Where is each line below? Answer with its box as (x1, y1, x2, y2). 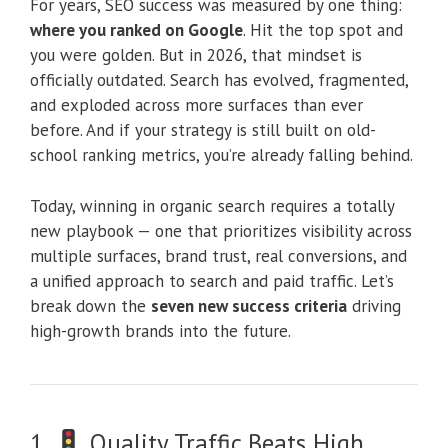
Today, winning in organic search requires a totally (30, 194, 394, 217)
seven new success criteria (151, 294, 347, 317)
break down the (30, 294, 151, 317)
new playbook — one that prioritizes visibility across (30, 219, 412, 242)
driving (347, 294, 401, 317)
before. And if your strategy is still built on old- (30, 119, 376, 142)
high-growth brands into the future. (30, 319, 291, 342)
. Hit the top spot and (243, 19, 403, 42)
